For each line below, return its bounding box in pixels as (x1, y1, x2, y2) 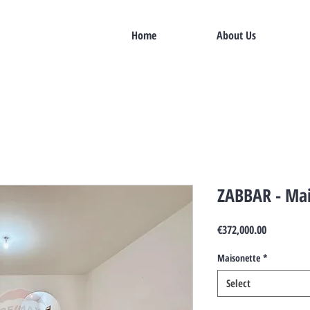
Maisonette (217, 251, 260, 264)
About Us (216, 28, 256, 43)
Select (226, 276, 250, 290)
